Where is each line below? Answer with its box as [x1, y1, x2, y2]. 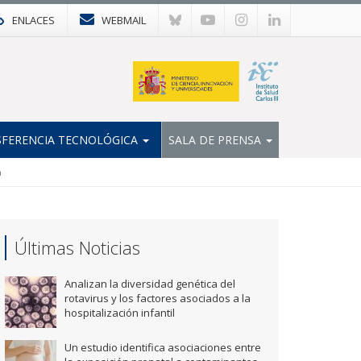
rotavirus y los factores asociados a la [64, 291, 251, 305]
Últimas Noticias [15, 235, 140, 259]
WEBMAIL [102, 13, 146, 27]
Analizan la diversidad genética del [64, 276, 235, 291]
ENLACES [12, 13, 55, 27]
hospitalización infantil [64, 305, 175, 320]
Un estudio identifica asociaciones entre [64, 340, 261, 355]
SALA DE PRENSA [168, 131, 264, 147]
